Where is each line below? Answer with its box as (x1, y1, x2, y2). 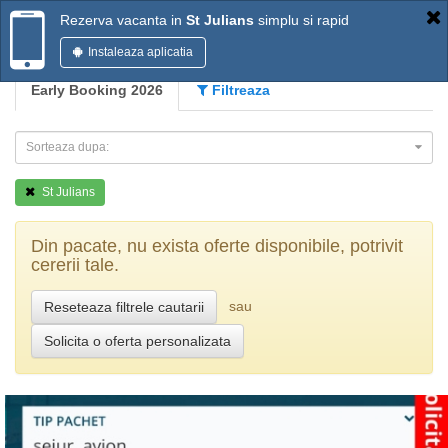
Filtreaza (208, 82, 270, 98)
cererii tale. (31, 255, 119, 275)
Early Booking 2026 (31, 82, 163, 98)
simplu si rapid (254, 12, 349, 28)
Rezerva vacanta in (60, 12, 186, 28)
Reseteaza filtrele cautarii (44, 299, 204, 315)
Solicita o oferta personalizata (44, 333, 231, 349)
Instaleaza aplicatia (85, 45, 193, 59)
